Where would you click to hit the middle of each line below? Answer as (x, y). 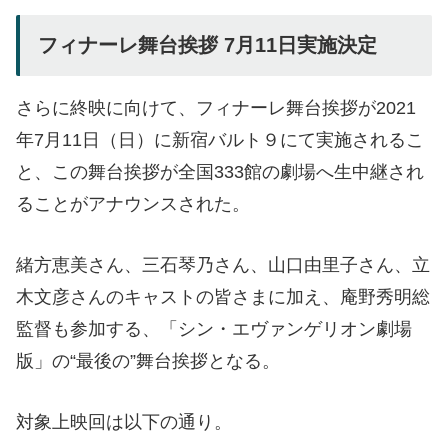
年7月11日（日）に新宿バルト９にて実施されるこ (220, 140)
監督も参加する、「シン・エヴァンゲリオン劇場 (214, 329)
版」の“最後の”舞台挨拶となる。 (148, 361)
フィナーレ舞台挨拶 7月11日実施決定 (207, 45)
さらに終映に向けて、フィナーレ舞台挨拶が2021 (216, 108)
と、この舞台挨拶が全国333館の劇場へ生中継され (220, 172)
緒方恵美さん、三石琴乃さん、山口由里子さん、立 (223, 265)
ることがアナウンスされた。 (133, 204)
